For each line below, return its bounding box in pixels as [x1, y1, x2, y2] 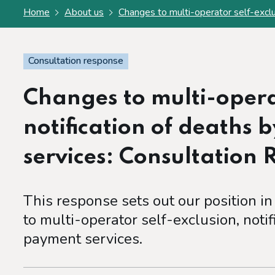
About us [64, 6, 104, 19]
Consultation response [28, 54, 123, 68]
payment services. [23, 229, 142, 249]
